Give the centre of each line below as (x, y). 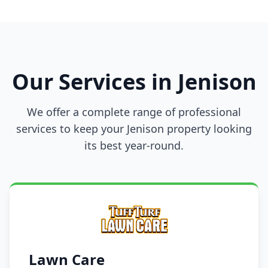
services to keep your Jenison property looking (134, 129)
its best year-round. (134, 145)
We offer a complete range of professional (134, 112)
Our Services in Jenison (134, 82)
